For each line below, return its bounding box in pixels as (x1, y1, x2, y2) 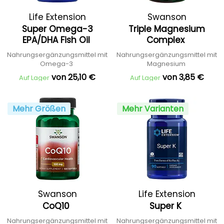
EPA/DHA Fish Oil (22, 34, 92, 46)
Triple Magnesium (128, 23, 205, 35)
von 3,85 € (162, 71, 204, 83)
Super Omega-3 (21, 23, 93, 35)
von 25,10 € (51, 71, 95, 83)
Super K (149, 200, 184, 212)
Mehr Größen (12, 103, 65, 114)
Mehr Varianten (122, 103, 183, 114)
